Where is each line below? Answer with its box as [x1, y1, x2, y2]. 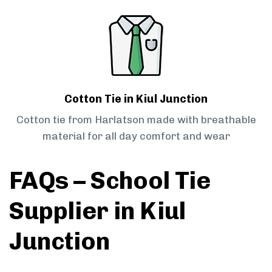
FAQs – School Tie [9, 166, 211, 195]
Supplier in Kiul [9, 196, 186, 226]
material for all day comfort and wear [42, 130, 230, 143]
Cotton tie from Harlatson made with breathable [16, 114, 256, 126]
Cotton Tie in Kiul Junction [64, 92, 208, 106]
